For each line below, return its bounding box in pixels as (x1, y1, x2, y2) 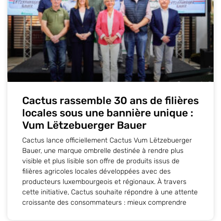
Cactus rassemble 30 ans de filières (22, 94, 199, 107)
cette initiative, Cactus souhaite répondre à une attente (22, 187, 198, 196)
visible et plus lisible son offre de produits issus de (22, 156, 180, 165)
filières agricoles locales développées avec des (22, 167, 171, 176)
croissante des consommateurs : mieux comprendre (22, 198, 186, 207)
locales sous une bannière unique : (22, 106, 193, 119)
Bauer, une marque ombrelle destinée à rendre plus (22, 146, 184, 155)
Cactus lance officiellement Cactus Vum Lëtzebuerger (22, 136, 192, 145)
